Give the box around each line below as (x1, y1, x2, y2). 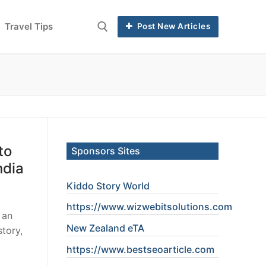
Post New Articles (135, 21, 211, 31)
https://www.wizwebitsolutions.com (66, 201, 232, 213)
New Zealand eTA (66, 222, 144, 235)
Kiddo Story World (66, 179, 150, 192)
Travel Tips (5, 21, 53, 33)
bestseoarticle (126, 243, 192, 255)
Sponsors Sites (71, 144, 140, 157)
